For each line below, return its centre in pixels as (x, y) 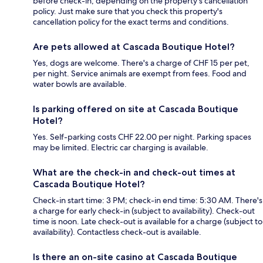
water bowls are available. (80, 84)
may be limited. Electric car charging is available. (121, 147)
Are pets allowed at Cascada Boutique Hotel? (134, 46)
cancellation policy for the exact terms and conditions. (131, 21)
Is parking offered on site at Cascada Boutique (136, 109)
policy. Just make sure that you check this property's (128, 11)
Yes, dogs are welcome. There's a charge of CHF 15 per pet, (141, 63)
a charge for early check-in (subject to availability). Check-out (144, 210)
